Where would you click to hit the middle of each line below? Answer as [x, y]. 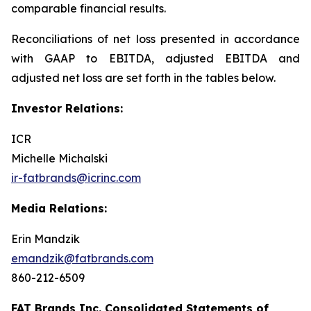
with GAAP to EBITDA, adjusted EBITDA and [155, 58]
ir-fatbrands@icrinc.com [76, 177]
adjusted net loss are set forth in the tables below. [143, 77]
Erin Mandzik [45, 238]
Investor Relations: [67, 108]
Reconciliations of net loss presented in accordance [155, 39]
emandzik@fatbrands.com [82, 258]
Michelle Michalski [59, 158]
